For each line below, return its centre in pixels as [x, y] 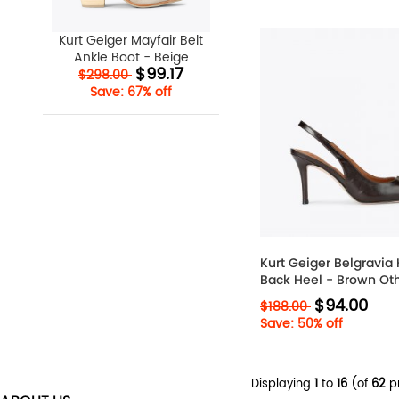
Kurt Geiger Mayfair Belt [131, 41]
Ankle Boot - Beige [131, 58]
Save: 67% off [131, 93]
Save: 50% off [301, 324]
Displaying [283, 384]
